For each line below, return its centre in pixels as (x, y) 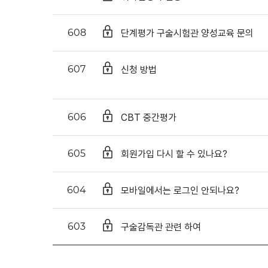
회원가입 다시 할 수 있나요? (174, 154)
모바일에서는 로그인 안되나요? (180, 190)
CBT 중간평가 (149, 117)
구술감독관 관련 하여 (161, 227)
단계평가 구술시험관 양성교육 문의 (187, 33)
